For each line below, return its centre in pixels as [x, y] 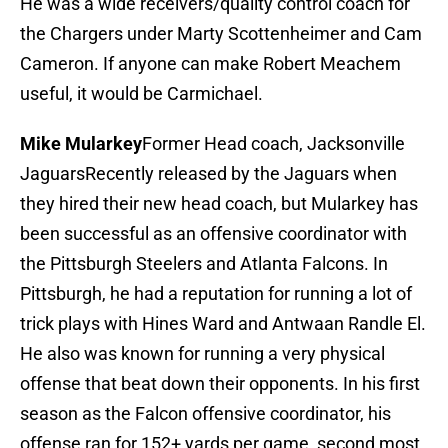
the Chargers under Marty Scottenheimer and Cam [221, 34]
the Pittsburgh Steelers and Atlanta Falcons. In [204, 264]
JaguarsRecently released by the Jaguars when [208, 174]
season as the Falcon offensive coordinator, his [205, 414]
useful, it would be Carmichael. [141, 94]
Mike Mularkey [81, 144]
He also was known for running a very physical [202, 354]
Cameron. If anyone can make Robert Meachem [210, 64]
